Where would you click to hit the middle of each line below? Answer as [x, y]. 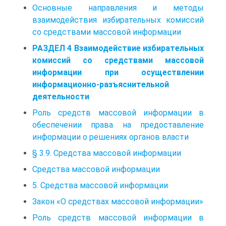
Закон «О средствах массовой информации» [118, 201]
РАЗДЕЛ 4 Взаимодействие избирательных [118, 48]
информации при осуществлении [118, 72]
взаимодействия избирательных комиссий [118, 20]
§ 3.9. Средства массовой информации [107, 153]
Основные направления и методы [118, 8]
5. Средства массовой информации [100, 185]
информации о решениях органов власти [110, 137]
